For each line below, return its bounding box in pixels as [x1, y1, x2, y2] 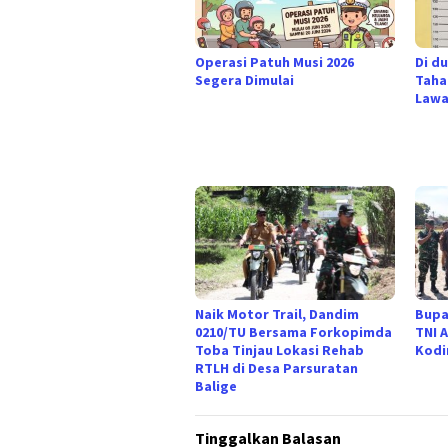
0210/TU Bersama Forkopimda [195, 322, 392, 341]
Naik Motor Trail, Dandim [195, 304, 359, 323]
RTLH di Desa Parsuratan [195, 358, 358, 377]
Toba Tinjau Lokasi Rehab [195, 340, 364, 359]
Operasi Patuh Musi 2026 [195, 53, 354, 72]
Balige [195, 376, 237, 395]
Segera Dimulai [195, 71, 294, 90]
